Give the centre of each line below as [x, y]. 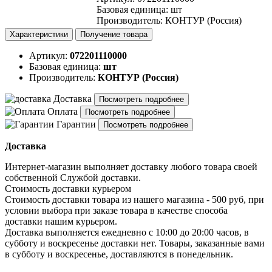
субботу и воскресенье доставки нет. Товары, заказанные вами [135, 243]
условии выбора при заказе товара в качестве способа [116, 210]
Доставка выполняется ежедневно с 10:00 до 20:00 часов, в [127, 232]
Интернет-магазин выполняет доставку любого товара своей [131, 167]
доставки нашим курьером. [61, 221]
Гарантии [76, 124]
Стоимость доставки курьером [68, 189]
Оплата [63, 111]
